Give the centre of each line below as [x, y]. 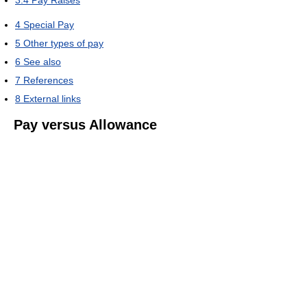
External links [52, 99]
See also [42, 62]
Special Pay [49, 25]
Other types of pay [63, 43]
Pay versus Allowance [85, 125]
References [48, 80]
